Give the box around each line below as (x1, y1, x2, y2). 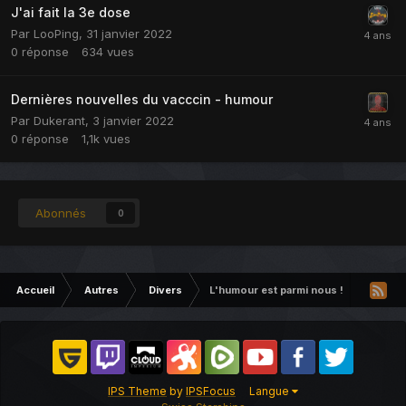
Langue (249, 383, 292, 398)
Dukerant (34, 112, 85, 128)
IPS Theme (108, 383, 167, 398)
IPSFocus (186, 383, 236, 398)
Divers (149, 283, 182, 296)
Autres (84, 283, 119, 296)
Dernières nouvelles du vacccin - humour (11, 91, 273, 107)
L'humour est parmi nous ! (209, 283, 343, 296)
